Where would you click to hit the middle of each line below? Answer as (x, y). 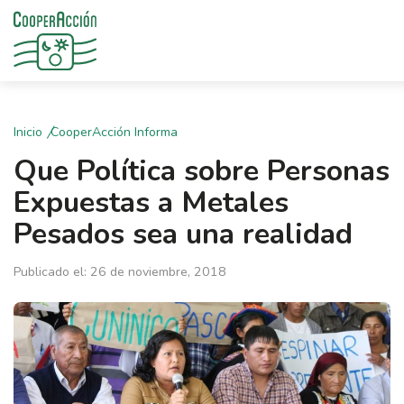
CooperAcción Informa (114, 132)
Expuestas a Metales (151, 202)
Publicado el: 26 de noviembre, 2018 (120, 272)
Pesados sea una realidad (183, 234)
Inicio (28, 132)
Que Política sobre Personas (202, 171)
